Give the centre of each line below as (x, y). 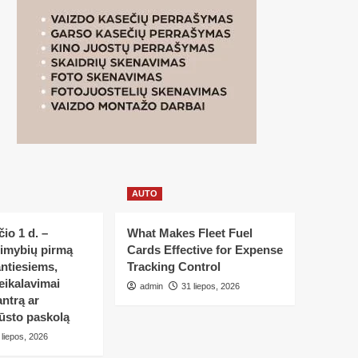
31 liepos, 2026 (210, 286)
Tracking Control (173, 267)
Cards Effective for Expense (205, 250)
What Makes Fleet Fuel (189, 233)
